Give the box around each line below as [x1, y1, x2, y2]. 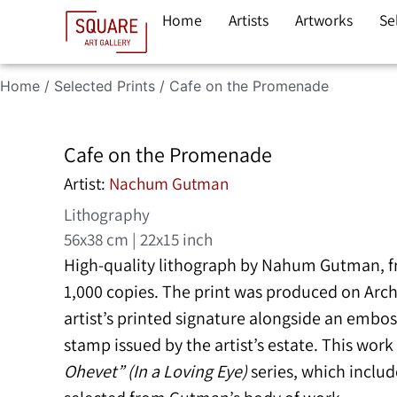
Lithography [64, 202, 150, 226]
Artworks [295, 10, 353, 30]
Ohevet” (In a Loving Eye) [64, 359, 247, 383]
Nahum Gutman [261, 253, 380, 276]
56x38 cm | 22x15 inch [64, 227, 213, 251]
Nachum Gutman [109, 171, 229, 195]
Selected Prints [54, 77, 155, 96]
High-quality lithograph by [64, 253, 261, 276]
